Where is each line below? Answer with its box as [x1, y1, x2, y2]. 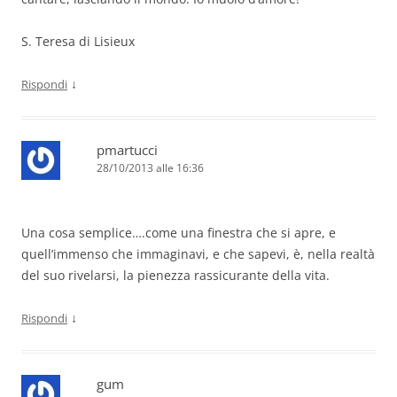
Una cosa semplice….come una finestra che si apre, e [21, 224, 336, 242]
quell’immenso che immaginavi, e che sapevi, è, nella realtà [21, 245, 375, 263]
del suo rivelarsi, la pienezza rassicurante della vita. [21, 267, 330, 284]
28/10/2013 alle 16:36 [97, 160, 204, 176]
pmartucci [97, 141, 158, 160]
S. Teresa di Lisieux [21, 33, 135, 51]
